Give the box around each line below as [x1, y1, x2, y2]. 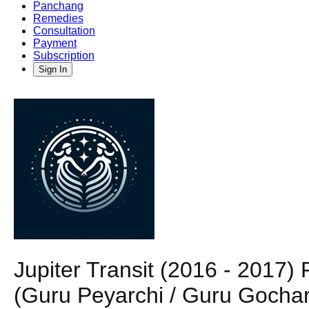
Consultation [33, 25, 95, 37]
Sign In [39, 64, 67, 75]
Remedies [33, 12, 83, 25]
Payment [33, 37, 77, 50]
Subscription [33, 50, 94, 62]
